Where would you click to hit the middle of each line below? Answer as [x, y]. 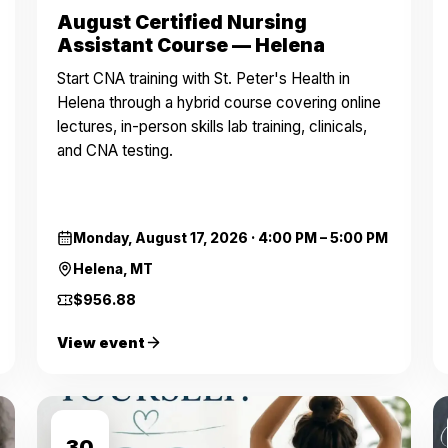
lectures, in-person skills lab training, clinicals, [211, 126]
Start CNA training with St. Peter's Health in [203, 78]
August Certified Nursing [181, 22]
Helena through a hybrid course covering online [218, 102]
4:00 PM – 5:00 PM [322, 238]
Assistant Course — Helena [190, 45]
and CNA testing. [114, 150]
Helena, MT [112, 269]
